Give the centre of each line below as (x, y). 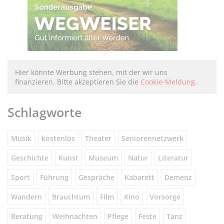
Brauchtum (71, 196)
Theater (98, 138)
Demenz (178, 177)
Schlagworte (44, 112)
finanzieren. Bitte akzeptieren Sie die (78, 82)
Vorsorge (165, 196)
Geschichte (30, 157)
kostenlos (58, 138)
